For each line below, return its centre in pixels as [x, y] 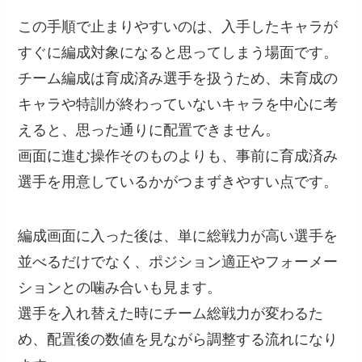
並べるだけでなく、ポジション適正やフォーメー [178, 262]
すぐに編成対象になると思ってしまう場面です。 [178, 52]
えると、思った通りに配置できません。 [149, 130]
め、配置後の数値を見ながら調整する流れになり [178, 340]
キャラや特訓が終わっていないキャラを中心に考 [178, 104]
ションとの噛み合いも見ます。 [120, 288]
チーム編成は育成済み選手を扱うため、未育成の [178, 78]
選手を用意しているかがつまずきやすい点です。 [178, 181]
